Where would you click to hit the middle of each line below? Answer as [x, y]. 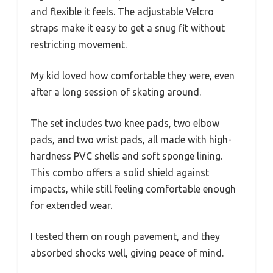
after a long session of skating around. [116, 92]
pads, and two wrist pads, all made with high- [131, 139]
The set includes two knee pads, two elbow [125, 123]
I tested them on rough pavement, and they [125, 236]
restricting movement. [79, 44]
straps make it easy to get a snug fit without [128, 28]
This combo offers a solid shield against [120, 172]
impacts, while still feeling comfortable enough [133, 189]
